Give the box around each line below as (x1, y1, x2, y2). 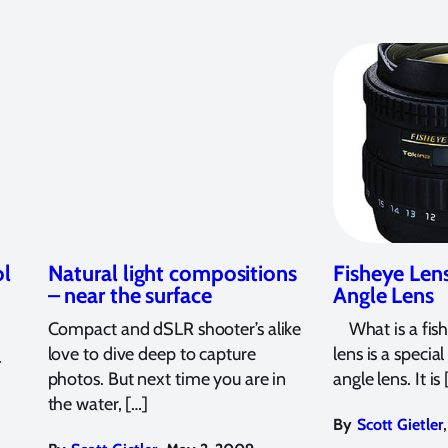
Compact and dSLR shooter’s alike (47, 318, 302, 341)
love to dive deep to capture (47, 343, 256, 366)
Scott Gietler (356, 415, 443, 435)
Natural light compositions (47, 260, 297, 288)
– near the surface (47, 282, 212, 310)
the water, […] (47, 393, 149, 416)
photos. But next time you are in (47, 368, 287, 391)
